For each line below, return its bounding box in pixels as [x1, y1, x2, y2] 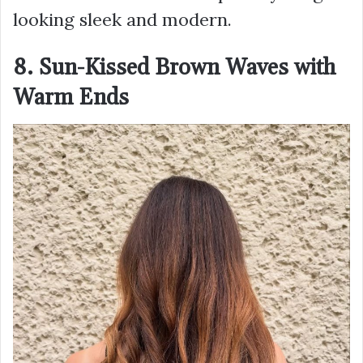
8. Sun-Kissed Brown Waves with [13, 53, 336, 82]
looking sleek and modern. [13, 7, 232, 31]
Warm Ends [13, 83, 129, 112]
